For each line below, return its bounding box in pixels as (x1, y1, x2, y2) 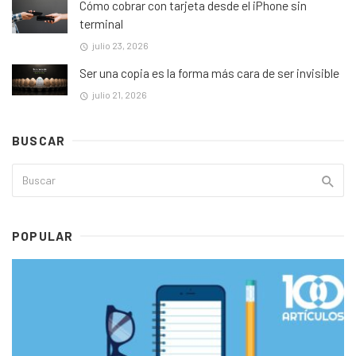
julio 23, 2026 (91, 39, 149, 51)
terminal (79, 16, 123, 31)
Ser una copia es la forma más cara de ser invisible (79, 65, 339, 80)
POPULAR (12, 229, 74, 244)
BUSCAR (12, 133, 66, 149)
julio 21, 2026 (91, 89, 147, 101)
